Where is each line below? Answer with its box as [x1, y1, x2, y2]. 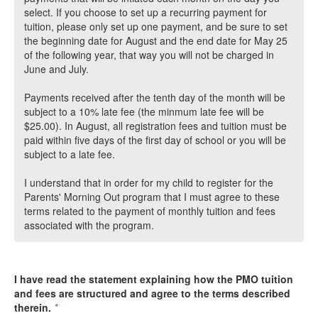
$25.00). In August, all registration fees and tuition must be [24, 119, 287, 133]
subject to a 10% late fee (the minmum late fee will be [24, 104, 264, 119]
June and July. [24, 62, 89, 77]
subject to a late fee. [24, 147, 115, 162]
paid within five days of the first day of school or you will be [24, 133, 286, 148]
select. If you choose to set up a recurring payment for [24, 5, 267, 20]
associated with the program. [24, 218, 154, 233]
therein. [14, 300, 51, 315]
